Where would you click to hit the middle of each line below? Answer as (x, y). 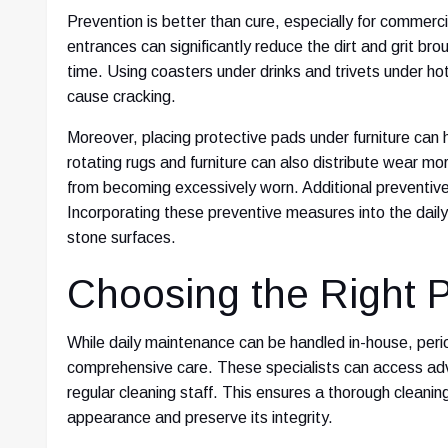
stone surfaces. (121, 237)
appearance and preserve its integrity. (200, 417)
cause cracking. (121, 96)
